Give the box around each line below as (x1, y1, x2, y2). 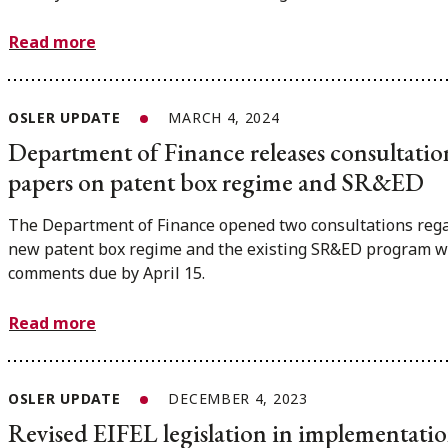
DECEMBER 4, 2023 (168, 388, 308, 408)
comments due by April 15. (8, 262, 205, 285)
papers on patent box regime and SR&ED (8, 166, 424, 199)
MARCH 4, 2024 (168, 108, 280, 128)
